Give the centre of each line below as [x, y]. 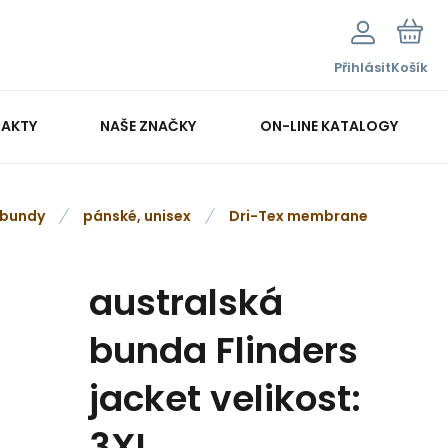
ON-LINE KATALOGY [328, 125]
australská [186, 302]
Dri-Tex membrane [298, 216]
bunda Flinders [223, 350]
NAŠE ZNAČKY [148, 125]
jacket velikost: [225, 398]
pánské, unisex [137, 216]
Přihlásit [362, 67]
